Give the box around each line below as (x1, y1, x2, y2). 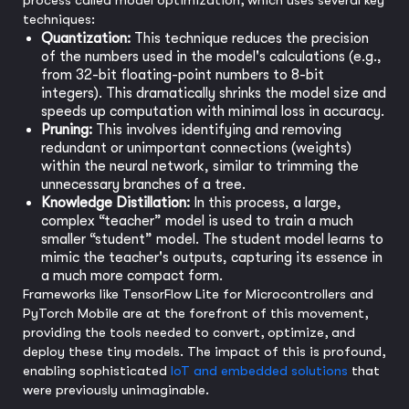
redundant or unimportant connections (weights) (41, 140, 351, 157)
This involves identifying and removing (92, 121, 341, 139)
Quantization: (41, 30, 131, 47)
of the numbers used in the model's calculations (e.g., (41, 48, 382, 66)
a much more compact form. (41, 267, 223, 285)
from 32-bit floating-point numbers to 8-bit (41, 67, 324, 84)
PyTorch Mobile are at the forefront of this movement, (23, 305, 368, 322)
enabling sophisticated (23, 362, 171, 380)
